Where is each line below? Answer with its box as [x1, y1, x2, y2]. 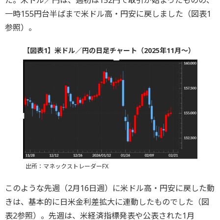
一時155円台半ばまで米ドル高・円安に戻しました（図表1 [5, 8, 211, 19]
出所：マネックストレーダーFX [25, 162, 109, 171]
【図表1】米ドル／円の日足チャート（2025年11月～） [23, 45, 195, 55]
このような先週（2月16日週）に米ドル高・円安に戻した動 [5, 183, 215, 194]
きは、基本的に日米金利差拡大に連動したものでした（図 [5, 196, 209, 208]
